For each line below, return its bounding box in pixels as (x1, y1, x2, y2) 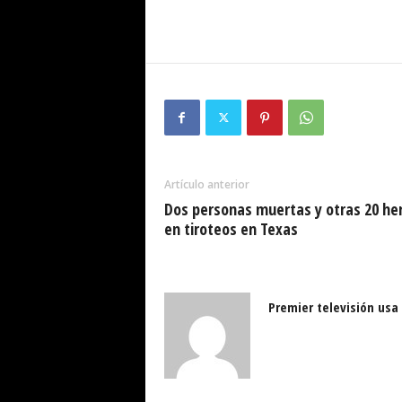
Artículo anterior (163, 177, 249, 192)
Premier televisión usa (267, 298, 398, 316)
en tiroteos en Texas (163, 218, 298, 240)
